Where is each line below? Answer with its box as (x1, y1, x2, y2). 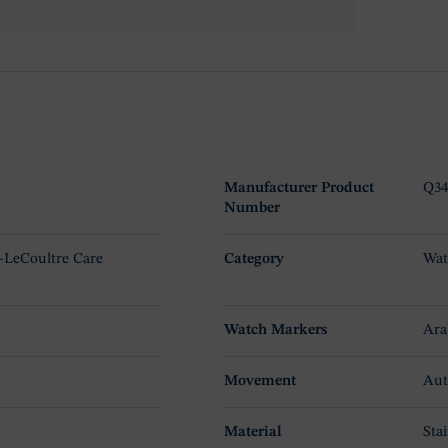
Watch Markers (223, 323, 327, 339)
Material (223, 425, 282, 441)
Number (223, 201, 280, 217)
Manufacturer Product (223, 181, 374, 197)
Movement (223, 374, 296, 390)
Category (223, 252, 284, 268)
